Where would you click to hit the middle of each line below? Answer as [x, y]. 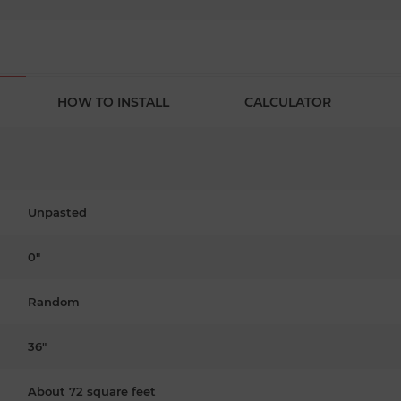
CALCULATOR [288, 102]
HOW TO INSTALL [113, 102]
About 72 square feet [92, 391]
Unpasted [57, 212]
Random [54, 301]
